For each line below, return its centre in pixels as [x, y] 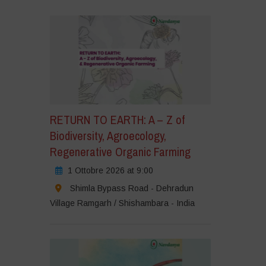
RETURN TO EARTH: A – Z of [117, 119]
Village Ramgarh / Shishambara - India [122, 203]
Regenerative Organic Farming [120, 151]
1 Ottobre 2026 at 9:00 [110, 170]
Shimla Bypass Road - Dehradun [132, 188]
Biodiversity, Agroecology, [108, 135]
